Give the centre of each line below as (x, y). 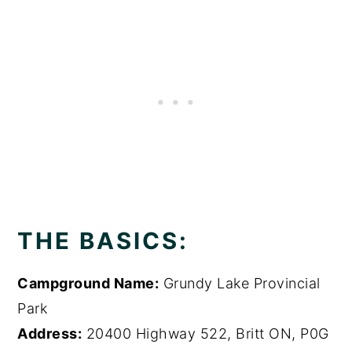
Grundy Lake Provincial (240, 284)
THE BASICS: (103, 241)
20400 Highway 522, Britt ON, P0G (205, 334)
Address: (50, 334)
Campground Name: (88, 284)
